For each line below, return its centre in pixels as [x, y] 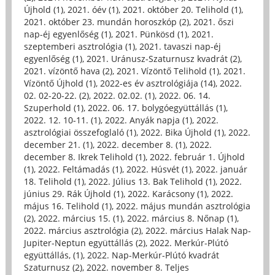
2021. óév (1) [93, 9]
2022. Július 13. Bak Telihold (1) [152, 181]
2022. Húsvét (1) [159, 169]
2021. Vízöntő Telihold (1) [168, 71]
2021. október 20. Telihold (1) [182, 9]
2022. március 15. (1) [80, 218]
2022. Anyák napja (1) [148, 120]
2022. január [221, 169]
